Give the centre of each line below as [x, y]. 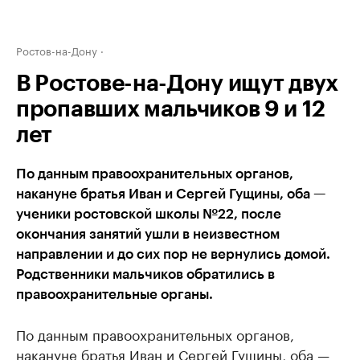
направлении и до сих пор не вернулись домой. [173, 254]
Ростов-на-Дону [57, 50]
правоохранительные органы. [115, 295]
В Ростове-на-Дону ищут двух [177, 84]
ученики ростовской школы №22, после [149, 214]
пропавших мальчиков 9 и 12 [171, 109]
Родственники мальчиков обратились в [145, 274]
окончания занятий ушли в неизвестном [148, 234]
